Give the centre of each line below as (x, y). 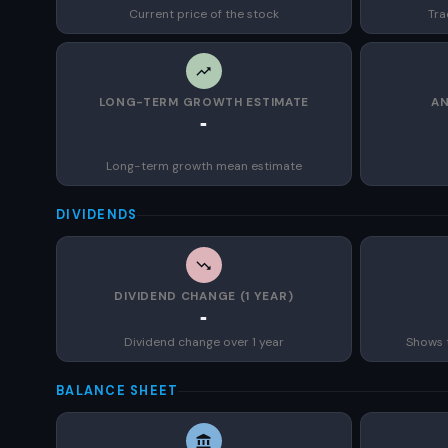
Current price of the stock (203, 14)
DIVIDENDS (97, 215)
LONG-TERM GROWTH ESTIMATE (204, 102)
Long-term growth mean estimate (203, 166)
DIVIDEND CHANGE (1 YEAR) (204, 296)
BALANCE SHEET (117, 391)
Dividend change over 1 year (203, 342)
